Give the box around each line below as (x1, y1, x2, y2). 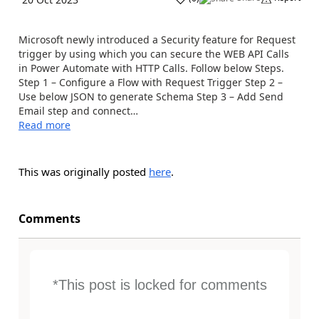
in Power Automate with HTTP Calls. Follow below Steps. (19, 61, 284, 75)
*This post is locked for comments (52, 277, 267, 293)
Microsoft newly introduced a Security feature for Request (19, 33, 296, 46)
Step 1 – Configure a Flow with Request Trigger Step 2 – (19, 75, 283, 89)
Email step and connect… (19, 104, 138, 117)
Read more (19, 118, 70, 132)
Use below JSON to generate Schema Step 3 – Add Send (19, 90, 283, 103)
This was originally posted (19, 164, 149, 179)
